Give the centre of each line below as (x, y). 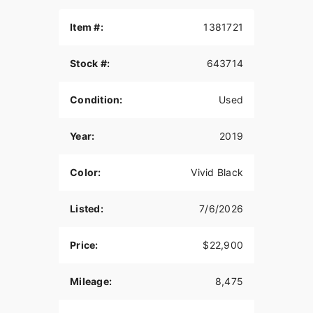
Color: (86, 173)
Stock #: (90, 64)
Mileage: (91, 282)
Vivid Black (217, 173)
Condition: (96, 100)
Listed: (87, 209)
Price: (84, 245)
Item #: (87, 27)
